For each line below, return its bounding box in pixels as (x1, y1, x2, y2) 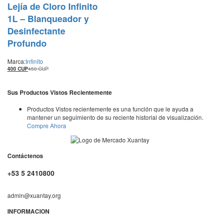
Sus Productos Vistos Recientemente (7, 88, 112, 97)
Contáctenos (7, 151, 43, 161)
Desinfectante (7, 25, 65, 38)
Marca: (7, 57, 26, 66)
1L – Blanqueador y (7, 12, 89, 26)
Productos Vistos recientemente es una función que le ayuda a (27, 105, 193, 113)
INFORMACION (7, 207, 50, 216)
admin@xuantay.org (7, 191, 61, 200)
